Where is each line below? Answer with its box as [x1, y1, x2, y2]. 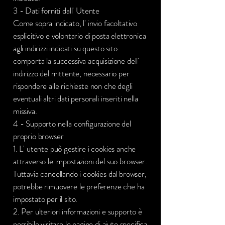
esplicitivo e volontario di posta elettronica [13, 30, 146, 42]
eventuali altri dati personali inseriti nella [13, 92, 138, 104]
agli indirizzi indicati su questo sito [13, 42, 118, 54]
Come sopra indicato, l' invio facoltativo [13, 17, 138, 29]
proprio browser [13, 130, 64, 142]
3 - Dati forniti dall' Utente [13, 5, 100, 17]
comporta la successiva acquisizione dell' [13, 55, 140, 67]
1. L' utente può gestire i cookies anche [13, 143, 136, 155]
